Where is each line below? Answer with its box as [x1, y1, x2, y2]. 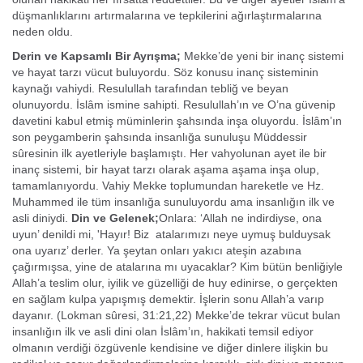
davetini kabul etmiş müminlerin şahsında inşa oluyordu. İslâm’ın [12, 114, 342, 127]
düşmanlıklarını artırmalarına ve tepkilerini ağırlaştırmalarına [12, 9, 322, 22]
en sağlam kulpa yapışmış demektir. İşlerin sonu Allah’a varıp [12, 293, 324, 305]
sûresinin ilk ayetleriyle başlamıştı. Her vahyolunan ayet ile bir [12, 147, 327, 160]
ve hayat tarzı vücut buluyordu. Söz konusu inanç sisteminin [12, 66, 318, 79]
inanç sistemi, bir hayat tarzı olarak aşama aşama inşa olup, [12, 163, 319, 176]
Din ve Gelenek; [68, 211, 159, 224]
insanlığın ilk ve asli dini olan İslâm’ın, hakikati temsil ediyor [12, 325, 314, 338]
